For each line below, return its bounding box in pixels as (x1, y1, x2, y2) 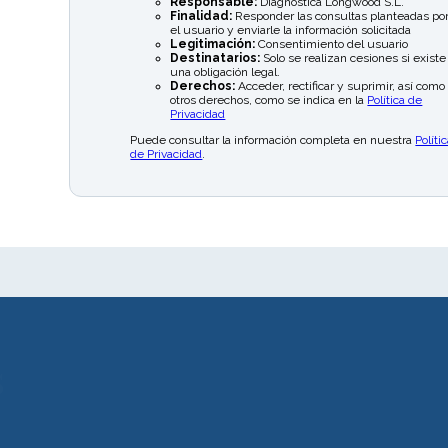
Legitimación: (170, 36, 256, 51)
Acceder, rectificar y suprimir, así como (235, 78, 446, 93)
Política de (367, 92, 423, 107)
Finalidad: (170, 8, 233, 23)
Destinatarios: (170, 50, 261, 65)
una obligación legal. (170, 64, 281, 79)
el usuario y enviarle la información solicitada (170, 22, 412, 37)
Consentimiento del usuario (255, 36, 409, 51)
